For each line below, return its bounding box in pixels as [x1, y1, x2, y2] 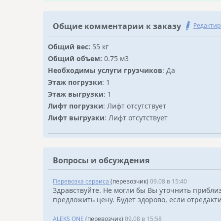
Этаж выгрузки [48, 89, 104, 99]
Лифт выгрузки [48, 113, 105, 122]
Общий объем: [48, 54, 104, 63]
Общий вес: [48, 42, 92, 51]
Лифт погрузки [48, 101, 103, 110]
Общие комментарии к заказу [53, 21, 181, 32]
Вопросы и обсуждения [53, 155, 149, 166]
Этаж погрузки [48, 77, 102, 87]
